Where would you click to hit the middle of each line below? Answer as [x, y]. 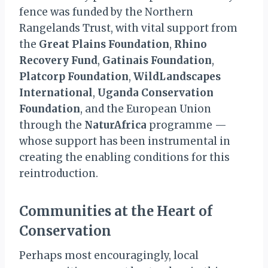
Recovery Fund [58, 60]
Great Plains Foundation [104, 44]
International [56, 93]
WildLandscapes [177, 77]
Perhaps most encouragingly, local [109, 255]
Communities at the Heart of [116, 211]
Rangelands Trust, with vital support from [128, 28]
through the [52, 125]
